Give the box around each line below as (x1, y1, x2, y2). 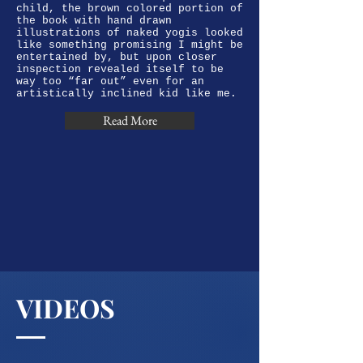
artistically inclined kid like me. (16, 88, 243, 100)
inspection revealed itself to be (16, 63, 224, 75)
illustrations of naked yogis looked (16, 27, 243, 39)
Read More (102, 112, 157, 129)
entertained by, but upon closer (16, 51, 217, 63)
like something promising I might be (16, 39, 243, 51)
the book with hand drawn (16, 15, 172, 27)
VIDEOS (16, 290, 115, 325)
